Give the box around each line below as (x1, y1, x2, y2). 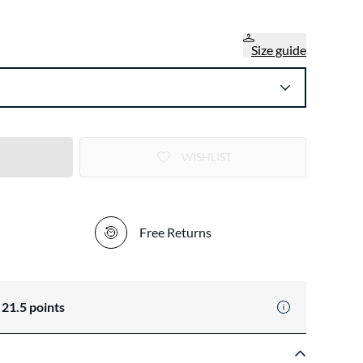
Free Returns (139, 224, 211, 240)
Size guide (251, 42, 306, 58)
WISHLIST (181, 150, 232, 164)
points (27, 299, 65, 314)
